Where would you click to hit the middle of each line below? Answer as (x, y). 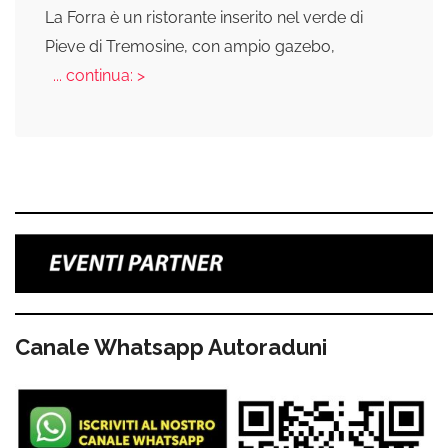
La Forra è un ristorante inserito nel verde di (204, 17)
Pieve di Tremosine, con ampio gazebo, (190, 46)
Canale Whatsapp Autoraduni (171, 346)
